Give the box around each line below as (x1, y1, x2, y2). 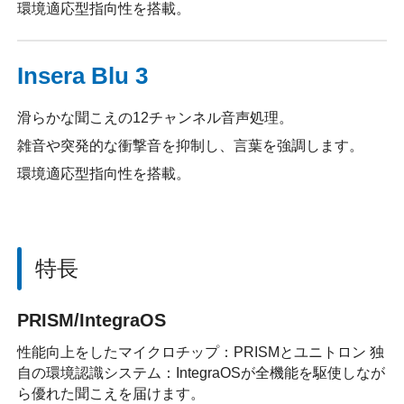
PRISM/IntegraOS (17, 309, 167, 330)
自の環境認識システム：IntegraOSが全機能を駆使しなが (17, 365, 386, 381)
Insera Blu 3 (17, 62, 149, 90)
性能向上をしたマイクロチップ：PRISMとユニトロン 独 (17, 344, 385, 361)
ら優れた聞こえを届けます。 (17, 386, 206, 402)
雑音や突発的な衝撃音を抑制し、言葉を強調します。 (17, 138, 364, 154)
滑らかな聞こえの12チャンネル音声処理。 (17, 110, 294, 126)
